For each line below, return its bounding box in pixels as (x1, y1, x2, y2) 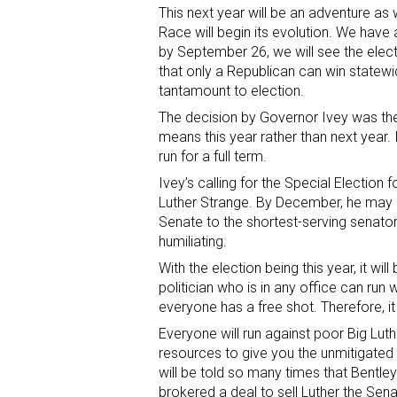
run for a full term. (159, 148, 267, 166)
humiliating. (159, 233, 227, 251)
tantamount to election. (159, 82, 304, 100)
